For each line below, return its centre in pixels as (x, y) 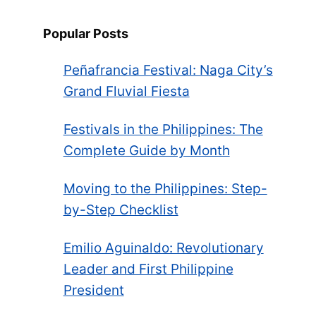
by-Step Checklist (121, 209)
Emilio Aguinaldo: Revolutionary (163, 248)
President (93, 290)
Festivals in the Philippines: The (163, 129)
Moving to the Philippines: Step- (165, 188)
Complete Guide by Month (146, 150)
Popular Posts (86, 33)
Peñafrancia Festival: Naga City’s (168, 70)
